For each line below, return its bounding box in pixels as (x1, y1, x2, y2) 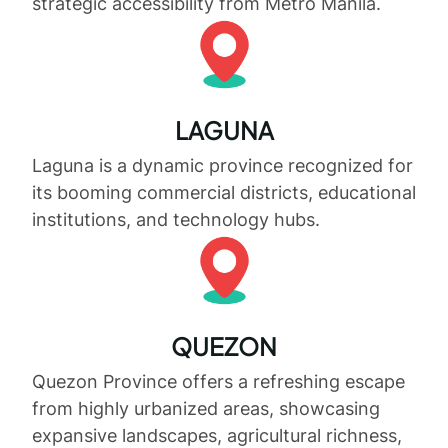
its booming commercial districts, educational (32, 182, 416, 204)
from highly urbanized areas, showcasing (32, 398, 380, 420)
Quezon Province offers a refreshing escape (32, 371, 405, 393)
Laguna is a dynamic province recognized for (32, 155, 413, 177)
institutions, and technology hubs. (32, 209, 320, 231)
